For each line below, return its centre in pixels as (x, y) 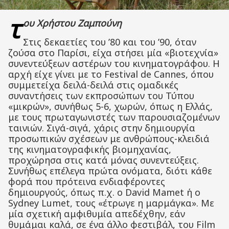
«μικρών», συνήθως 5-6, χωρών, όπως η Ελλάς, (110, 106)
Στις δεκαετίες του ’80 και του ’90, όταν (109, 42)
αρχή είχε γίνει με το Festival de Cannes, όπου (111, 74)
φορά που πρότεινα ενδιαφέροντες (87, 181)
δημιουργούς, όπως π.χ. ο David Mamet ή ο (104, 192)
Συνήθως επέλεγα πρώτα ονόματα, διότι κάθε (110, 171)
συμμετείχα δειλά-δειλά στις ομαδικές (93, 85)
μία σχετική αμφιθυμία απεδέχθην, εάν (97, 214)
